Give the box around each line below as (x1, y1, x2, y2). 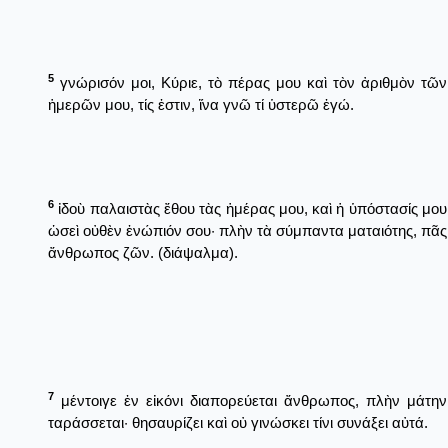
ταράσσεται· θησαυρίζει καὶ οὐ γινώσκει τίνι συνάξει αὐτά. (48, 413, 428, 431)
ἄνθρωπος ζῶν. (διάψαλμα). (48, 243, 238, 261)
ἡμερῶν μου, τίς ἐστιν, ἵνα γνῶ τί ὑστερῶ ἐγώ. (48, 95, 354, 113)
